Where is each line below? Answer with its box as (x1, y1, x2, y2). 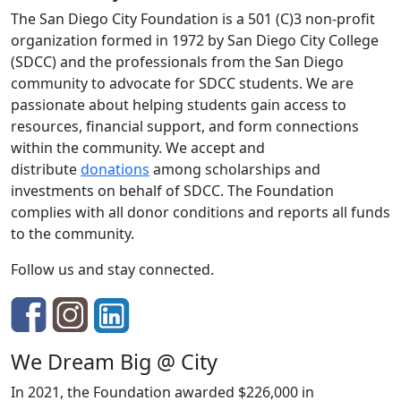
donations (81, 159, 149, 179)
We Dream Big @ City (11, 347, 218, 376)
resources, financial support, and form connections (11, 116, 359, 136)
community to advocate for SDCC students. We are (11, 73, 354, 93)
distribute (11, 159, 77, 179)
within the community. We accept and (11, 138, 265, 158)
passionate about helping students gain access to (11, 95, 346, 115)
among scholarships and (153, 159, 320, 179)
